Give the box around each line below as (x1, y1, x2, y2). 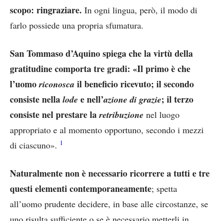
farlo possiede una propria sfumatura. (10, 19, 144, 31)
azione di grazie (104, 93, 161, 106)
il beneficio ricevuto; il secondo (77, 77, 194, 90)
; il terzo (161, 92, 193, 106)
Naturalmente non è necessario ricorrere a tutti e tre (10, 166, 210, 180)
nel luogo (146, 108, 180, 120)
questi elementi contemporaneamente (10, 182, 151, 195)
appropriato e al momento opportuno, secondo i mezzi (10, 123, 204, 136)
